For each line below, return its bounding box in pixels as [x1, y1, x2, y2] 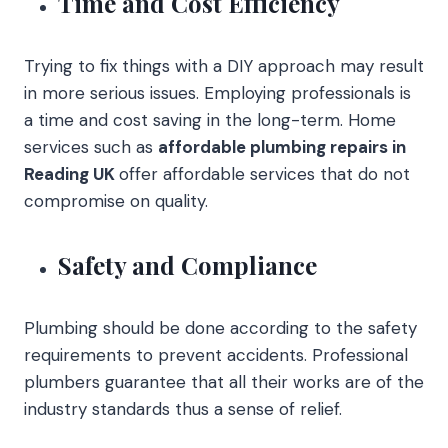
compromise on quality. [24, 189, 208, 212]
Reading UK [24, 162, 119, 185]
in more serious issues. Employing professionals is [24, 81, 411, 104]
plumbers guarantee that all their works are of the [24, 370, 424, 393]
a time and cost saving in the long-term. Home [24, 108, 396, 131]
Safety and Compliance [58, 248, 317, 281]
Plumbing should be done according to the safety [24, 316, 417, 339]
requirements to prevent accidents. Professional [24, 343, 408, 366]
